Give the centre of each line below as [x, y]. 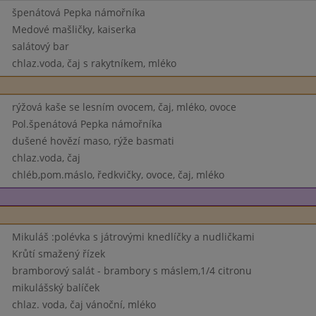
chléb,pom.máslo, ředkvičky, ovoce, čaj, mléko [118, 175]
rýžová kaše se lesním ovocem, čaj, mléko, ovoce [124, 107]
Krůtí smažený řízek [58, 254]
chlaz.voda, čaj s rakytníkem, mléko [94, 63]
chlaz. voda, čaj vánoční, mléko [84, 304]
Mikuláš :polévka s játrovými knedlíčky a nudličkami [133, 237]
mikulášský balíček [55, 287]
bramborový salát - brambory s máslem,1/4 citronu [132, 271]
